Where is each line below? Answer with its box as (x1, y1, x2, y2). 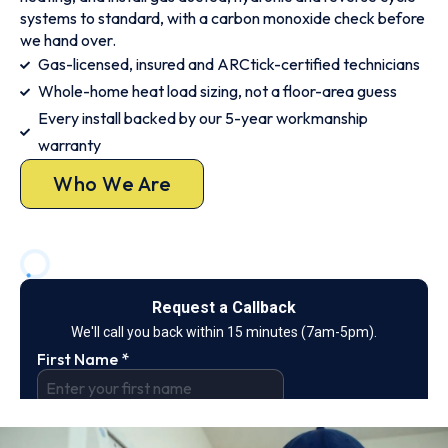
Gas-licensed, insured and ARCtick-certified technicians (37, 54, 420, 74)
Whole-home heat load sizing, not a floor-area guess (37, 81, 397, 101)
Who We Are (53, 171, 171, 196)
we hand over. (20, 30, 116, 50)
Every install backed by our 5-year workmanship (37, 108, 368, 128)
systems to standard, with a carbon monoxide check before (20, 8, 425, 28)
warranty (37, 135, 101, 155)
